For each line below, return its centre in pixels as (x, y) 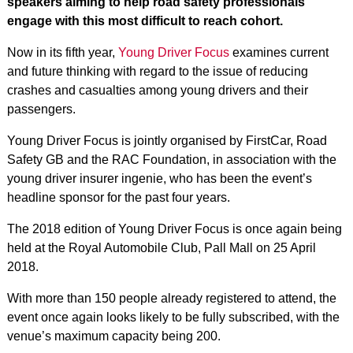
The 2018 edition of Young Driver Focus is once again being (174, 229)
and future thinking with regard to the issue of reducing (157, 71)
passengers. (41, 109)
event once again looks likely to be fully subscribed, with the (173, 317)
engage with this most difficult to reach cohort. (145, 21)
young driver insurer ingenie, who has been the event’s (159, 178)
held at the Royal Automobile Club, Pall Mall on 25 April (161, 248)
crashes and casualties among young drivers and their (157, 90)
